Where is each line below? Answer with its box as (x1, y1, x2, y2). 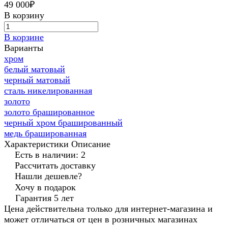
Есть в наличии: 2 (15, 150, 85, 160)
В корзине (4, 32, 44, 43)
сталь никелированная (4, 85, 92, 96)
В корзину (4, 10, 44, 21)
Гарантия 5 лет (15, 193, 74, 204)
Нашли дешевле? (15, 171, 82, 182)
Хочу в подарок (15, 182, 76, 193)
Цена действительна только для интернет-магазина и (4, 204, 213, 214)
